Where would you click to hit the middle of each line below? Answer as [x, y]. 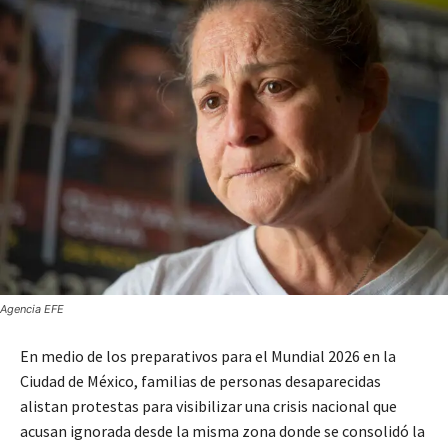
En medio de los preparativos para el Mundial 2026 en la [208, 356]
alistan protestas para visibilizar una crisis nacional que [208, 406]
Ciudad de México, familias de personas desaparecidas [200, 381]
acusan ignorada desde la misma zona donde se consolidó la [222, 431]
